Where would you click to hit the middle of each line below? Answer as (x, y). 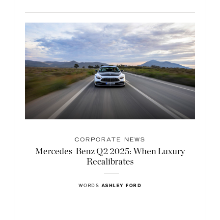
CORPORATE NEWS (110, 140)
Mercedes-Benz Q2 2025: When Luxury (110, 151)
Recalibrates (110, 162)
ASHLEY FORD (122, 186)
